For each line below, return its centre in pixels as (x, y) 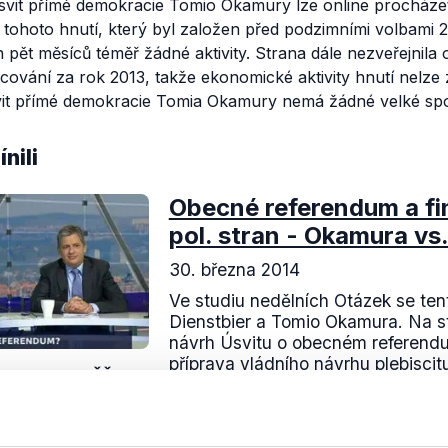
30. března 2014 (234, 269)
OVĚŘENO (107, 376)
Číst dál (221, 410)
